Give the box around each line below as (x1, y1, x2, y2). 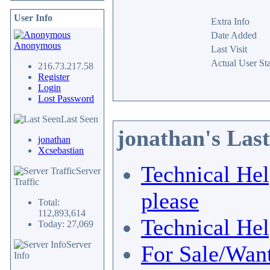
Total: (38, 197, 60, 207)
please (141, 188, 199, 213)
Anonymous (14, 40, 61, 51)
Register (38, 72, 69, 82)
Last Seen (61, 114, 98, 124)
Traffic (14, 177, 39, 187)
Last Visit (210, 44, 247, 54)
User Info (14, 13, 52, 23)
